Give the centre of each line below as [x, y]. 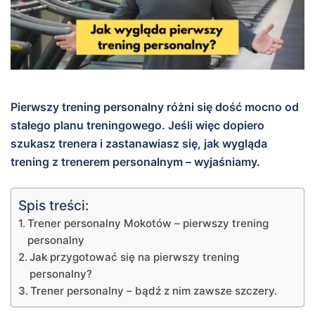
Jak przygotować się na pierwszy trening [135, 257]
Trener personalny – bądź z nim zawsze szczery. [154, 290]
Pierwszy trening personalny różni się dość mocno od [155, 107]
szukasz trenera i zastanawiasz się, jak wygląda [139, 143]
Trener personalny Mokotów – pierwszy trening [148, 223]
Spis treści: [53, 206]
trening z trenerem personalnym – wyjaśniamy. [135, 161]
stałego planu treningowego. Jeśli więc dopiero [137, 125]
